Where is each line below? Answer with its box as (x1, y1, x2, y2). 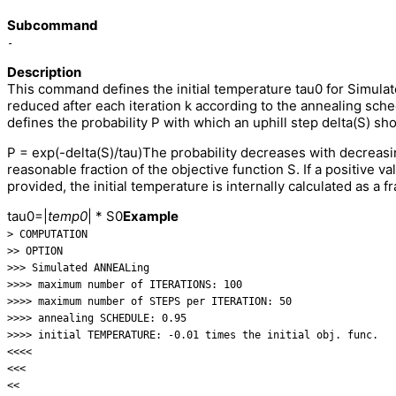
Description (7, 64, 81, 81)
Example (123, 208, 179, 225)
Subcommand (7, 17, 98, 34)
